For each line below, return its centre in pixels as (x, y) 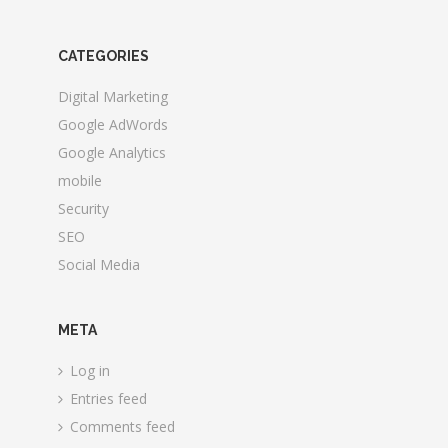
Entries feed (109, 398)
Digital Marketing (113, 96)
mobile (80, 180)
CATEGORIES (104, 56)
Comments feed (123, 426)
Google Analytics (112, 152)
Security (84, 208)
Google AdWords (113, 124)
